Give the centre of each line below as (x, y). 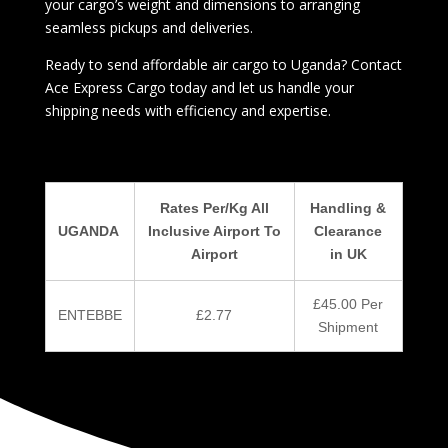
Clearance (348, 231)
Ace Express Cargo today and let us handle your (199, 87)
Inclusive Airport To (214, 231)
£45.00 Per (348, 304)
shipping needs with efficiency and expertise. (187, 110)
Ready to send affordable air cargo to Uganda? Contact (223, 64)
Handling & (348, 208)
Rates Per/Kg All (214, 208)
